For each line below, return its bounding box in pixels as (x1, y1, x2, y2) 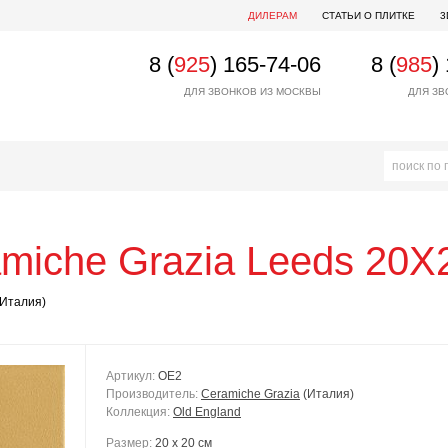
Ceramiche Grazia (201, 387, 300, 401)
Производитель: (106, 387, 201, 401)
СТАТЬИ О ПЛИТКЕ (322, 10, 415, 21)
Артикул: (106, 369, 158, 383)
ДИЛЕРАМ (248, 10, 297, 21)
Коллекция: (106, 405, 173, 419)
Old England (173, 405, 241, 419)
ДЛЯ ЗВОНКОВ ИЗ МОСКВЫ (184, 86, 321, 97)
